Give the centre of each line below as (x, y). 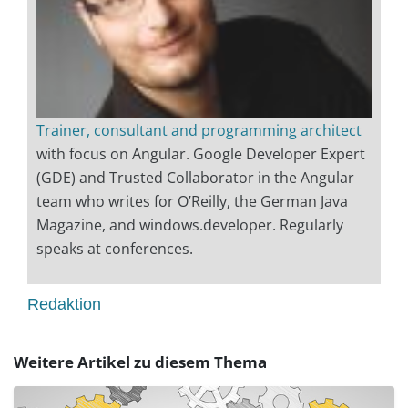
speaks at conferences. (115, 248)
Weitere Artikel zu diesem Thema (140, 362)
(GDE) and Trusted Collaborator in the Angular (195, 177)
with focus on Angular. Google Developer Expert (201, 153)
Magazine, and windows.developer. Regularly (190, 224)
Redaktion (64, 304)
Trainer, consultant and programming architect (199, 130)
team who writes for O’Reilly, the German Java (192, 201)
